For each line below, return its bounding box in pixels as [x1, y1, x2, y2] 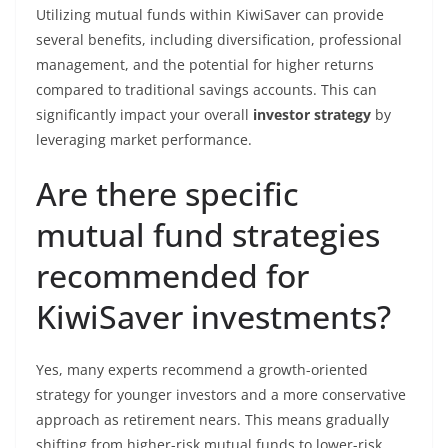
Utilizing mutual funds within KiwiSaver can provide [36, 5, 384, 24]
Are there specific [36, 172, 299, 215]
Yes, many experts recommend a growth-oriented [36, 360, 368, 379]
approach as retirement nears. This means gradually [36, 410, 389, 429]
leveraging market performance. [36, 130, 252, 149]
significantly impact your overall [36, 105, 253, 124]
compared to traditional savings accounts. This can [36, 80, 377, 99]
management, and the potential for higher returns [36, 55, 374, 74]
